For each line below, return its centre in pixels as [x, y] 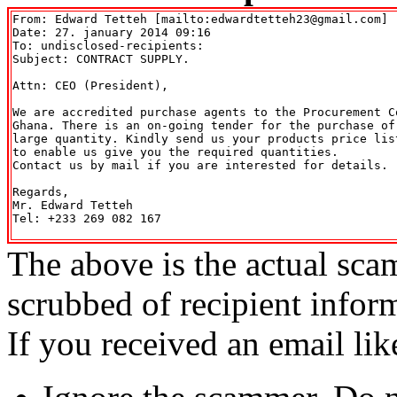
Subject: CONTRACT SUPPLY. [101, 58]
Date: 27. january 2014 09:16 [112, 32]
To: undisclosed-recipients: [108, 45]
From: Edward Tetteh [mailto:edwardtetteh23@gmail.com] [204, 19]
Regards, [41, 191]
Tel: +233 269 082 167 [87, 218]
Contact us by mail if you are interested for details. [200, 165]
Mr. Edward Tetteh [73, 205]
